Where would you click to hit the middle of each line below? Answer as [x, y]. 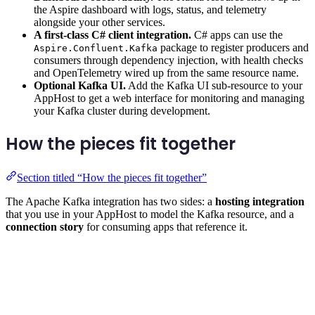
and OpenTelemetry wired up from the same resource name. [166, 72]
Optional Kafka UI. [80, 85]
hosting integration [260, 201]
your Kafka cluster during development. [122, 110]
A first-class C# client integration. [112, 34]
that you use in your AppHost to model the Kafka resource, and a [150, 214]
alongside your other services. [99, 22]
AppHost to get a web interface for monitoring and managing [169, 98]
